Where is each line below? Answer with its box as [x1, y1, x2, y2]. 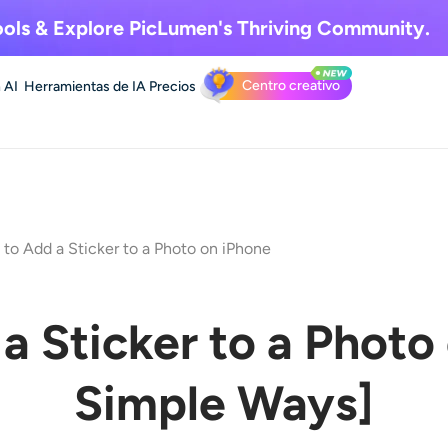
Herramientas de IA [24, 77, 146, 95]
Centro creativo [242, 77, 340, 94]
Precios [149, 77, 196, 95]
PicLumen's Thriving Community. [123, 16, 430, 40]
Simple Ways [74, 374, 357, 433]
